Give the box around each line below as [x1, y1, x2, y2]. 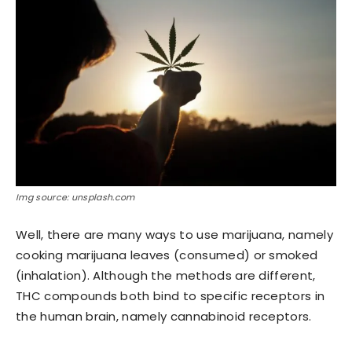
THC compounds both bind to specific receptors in [16, 288, 325, 305]
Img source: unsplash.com [16, 191, 135, 204]
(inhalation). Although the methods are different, [16, 267, 316, 284]
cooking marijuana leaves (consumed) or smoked [16, 247, 318, 264]
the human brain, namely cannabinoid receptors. [16, 308, 312, 325]
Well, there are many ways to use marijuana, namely [16, 226, 334, 244]
